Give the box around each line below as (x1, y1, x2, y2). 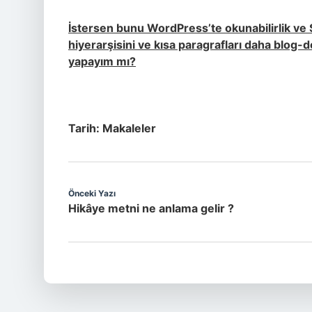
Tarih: (68, 121, 102, 135)
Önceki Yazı (68, 188, 116, 198)
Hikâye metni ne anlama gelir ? (68, 201, 234, 215)
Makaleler (102, 121, 156, 135)
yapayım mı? (68, 54, 136, 68)
